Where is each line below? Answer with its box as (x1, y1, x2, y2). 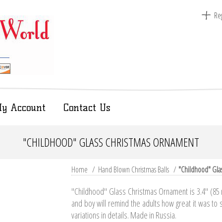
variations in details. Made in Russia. (71, 209, 176, 221)
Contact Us (63, 102, 111, 113)
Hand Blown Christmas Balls (98, 164, 169, 175)
